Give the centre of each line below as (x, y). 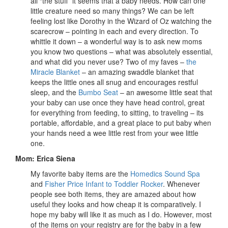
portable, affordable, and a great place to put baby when (121, 123)
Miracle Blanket (55, 72)
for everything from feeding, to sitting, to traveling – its (117, 113)
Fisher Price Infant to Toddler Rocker (104, 184)
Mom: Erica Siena (45, 159)
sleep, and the (54, 92)
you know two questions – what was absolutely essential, (122, 52)
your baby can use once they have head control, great (118, 103)
